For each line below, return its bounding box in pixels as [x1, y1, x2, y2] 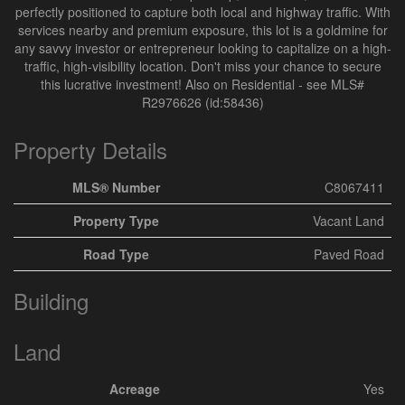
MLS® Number [72, 178, 160, 196]
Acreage [109, 380, 160, 398]
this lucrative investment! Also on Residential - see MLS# [41, 75, 364, 93]
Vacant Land [313, 212, 384, 230]
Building [14, 285, 89, 316]
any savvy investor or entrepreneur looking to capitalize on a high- [14, 39, 391, 57]
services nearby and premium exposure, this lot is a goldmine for [17, 21, 388, 39]
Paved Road [314, 245, 384, 263]
